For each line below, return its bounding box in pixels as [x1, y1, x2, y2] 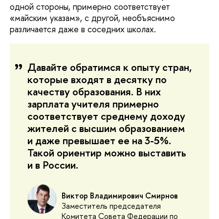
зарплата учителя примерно [27, 97, 159, 111]
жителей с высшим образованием [27, 121, 185, 136]
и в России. [27, 158, 78, 173]
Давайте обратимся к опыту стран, [27, 60, 192, 75]
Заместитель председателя [62, 200, 161, 212]
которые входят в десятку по [27, 72, 167, 87]
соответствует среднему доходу [27, 109, 185, 124]
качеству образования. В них [27, 85, 161, 99]
